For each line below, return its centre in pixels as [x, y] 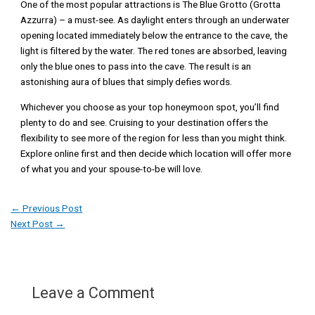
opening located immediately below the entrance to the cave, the [154, 35]
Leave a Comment [93, 292]
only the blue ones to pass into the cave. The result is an [136, 66]
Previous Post [52, 208]
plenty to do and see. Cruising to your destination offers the [144, 122]
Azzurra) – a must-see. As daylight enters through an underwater [155, 19]
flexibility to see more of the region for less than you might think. [154, 137]
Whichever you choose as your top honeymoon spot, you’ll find [150, 107]
